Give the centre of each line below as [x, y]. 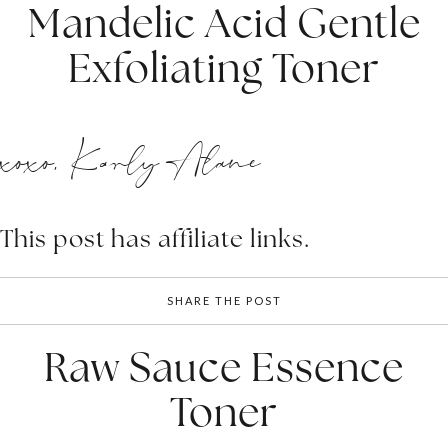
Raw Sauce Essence [224, 366]
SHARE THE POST [224, 300]
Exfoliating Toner [224, 67]
